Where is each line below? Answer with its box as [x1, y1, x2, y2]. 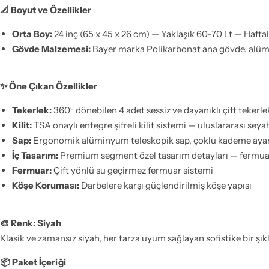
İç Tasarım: [11, 150, 58, 162]
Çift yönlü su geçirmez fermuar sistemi [51, 165, 213, 177]
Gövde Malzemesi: [11, 43, 91, 55]
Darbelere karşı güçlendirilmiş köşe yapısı [79, 180, 252, 192]
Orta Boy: [11, 28, 52, 40]
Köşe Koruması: [11, 180, 79, 192]
